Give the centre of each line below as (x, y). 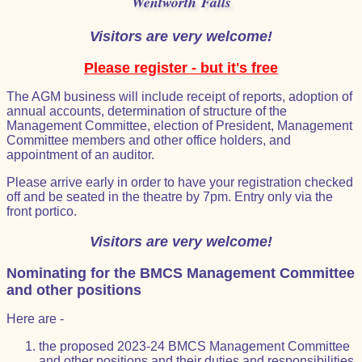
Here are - (35, 319)
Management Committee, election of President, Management (179, 126)
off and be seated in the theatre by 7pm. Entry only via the (170, 197)
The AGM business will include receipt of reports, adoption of (179, 97)
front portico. (42, 211)
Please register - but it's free (181, 68)
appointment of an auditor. (80, 155)
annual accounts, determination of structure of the (147, 111)
